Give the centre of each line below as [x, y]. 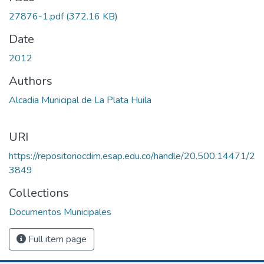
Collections [39, 193]
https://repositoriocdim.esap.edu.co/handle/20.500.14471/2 [132, 156]
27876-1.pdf [37, 16]
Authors [31, 81]
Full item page [56, 239]
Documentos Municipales [60, 212]
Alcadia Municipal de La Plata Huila [80, 100]
